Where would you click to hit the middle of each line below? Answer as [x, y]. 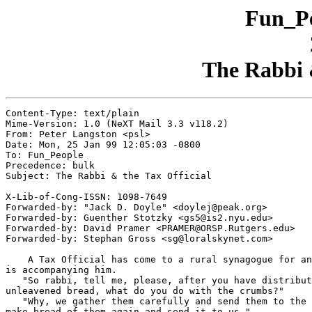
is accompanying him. [61, 270]
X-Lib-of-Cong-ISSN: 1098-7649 [86, 197]
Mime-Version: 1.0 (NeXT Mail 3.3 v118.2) [117, 124]
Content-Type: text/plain [72, 114]
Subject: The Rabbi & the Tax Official [109, 176]
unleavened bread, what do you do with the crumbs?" [145, 291]
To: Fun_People [45, 155]
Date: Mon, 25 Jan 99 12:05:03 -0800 [103, 145]
